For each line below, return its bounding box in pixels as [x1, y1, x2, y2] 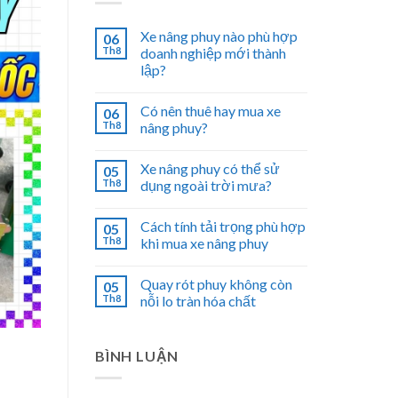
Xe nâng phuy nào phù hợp [140, 28, 298, 45]
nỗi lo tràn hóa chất [140, 292, 256, 310]
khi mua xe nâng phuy [140, 235, 268, 252]
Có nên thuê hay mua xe [140, 102, 281, 120]
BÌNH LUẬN [95, 347, 179, 365]
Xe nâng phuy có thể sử [140, 160, 280, 178]
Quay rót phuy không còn [140, 275, 292, 293]
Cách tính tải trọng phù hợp [140, 218, 306, 235]
